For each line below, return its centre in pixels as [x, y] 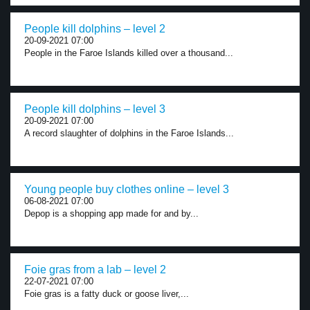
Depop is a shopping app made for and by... [111, 213]
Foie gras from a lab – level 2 [95, 270]
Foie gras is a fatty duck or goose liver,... [107, 294]
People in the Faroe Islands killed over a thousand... [129, 53]
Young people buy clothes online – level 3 [127, 189]
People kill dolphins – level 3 [95, 109]
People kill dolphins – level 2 [95, 29]
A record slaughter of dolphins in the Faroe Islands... [129, 133]
